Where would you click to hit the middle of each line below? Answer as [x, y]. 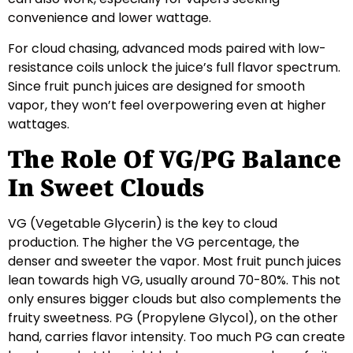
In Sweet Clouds [106, 188]
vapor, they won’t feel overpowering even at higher [167, 105]
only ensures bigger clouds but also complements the [175, 299]
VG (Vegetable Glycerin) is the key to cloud [143, 224]
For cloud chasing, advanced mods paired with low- [167, 48]
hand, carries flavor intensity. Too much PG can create [176, 337]
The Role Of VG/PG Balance [175, 159]
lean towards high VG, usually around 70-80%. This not [174, 281]
